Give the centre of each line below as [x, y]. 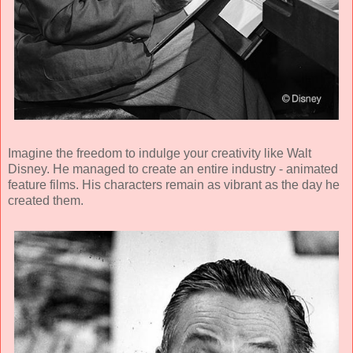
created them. [46, 200]
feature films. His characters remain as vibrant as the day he [174, 184]
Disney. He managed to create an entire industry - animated [173, 169]
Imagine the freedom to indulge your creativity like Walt [160, 153]
